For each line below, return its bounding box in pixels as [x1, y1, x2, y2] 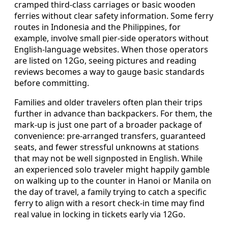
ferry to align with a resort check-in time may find [14, 197, 205, 209]
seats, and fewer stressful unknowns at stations [14, 141, 199, 153]
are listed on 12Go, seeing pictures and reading [14, 54, 196, 66]
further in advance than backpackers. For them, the [14, 107, 212, 119]
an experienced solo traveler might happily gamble [14, 163, 210, 175]
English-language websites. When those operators [14, 43, 208, 55]
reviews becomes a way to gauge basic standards [14, 66, 205, 77]
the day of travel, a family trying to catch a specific [14, 186, 207, 197]
